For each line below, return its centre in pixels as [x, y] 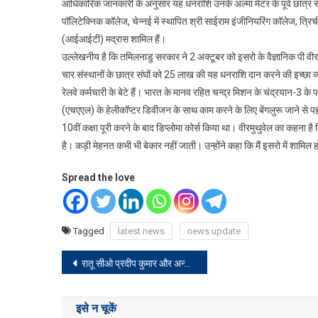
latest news [141, 231]
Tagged [90, 231]
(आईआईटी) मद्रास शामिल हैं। [114, 39]
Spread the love [98, 178]
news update [214, 231]
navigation [112, 292]
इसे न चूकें [96, 309]
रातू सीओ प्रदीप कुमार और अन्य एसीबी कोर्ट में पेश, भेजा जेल [133, 264]
